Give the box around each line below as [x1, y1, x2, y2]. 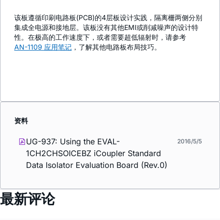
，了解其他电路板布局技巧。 [72, 43, 161, 52]
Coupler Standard [96, 148, 161, 158]
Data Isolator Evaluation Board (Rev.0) [26, 160, 167, 170]
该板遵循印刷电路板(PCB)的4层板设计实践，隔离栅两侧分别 [14, 13, 202, 22]
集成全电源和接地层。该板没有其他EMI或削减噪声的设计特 [14, 23, 198, 32]
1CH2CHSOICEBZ [26, 148, 94, 158]
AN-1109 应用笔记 [14, 43, 72, 52]
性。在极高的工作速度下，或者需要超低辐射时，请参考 [14, 33, 186, 42]
